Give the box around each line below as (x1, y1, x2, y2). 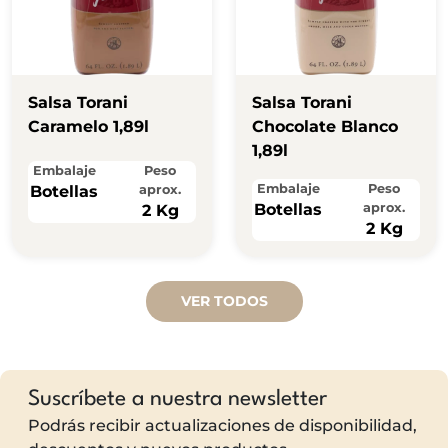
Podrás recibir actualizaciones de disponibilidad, (28, 416, 417, 436)
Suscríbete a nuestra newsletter (28, 389, 327, 411)
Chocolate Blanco (252, 117, 398, 137)
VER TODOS (180, 292, 268, 311)
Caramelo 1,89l (28, 117, 149, 137)
